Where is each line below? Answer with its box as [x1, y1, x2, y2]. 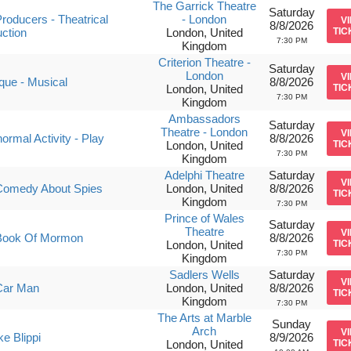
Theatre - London [161, 125, 248, 139]
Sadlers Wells [168, 268, 240, 281]
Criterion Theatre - [157, 56, 251, 69]
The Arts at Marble [157, 311, 251, 324]
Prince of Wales [164, 212, 244, 225]
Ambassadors [168, 112, 241, 125]
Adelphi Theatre [164, 168, 244, 182]
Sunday [272, 317, 312, 331]
